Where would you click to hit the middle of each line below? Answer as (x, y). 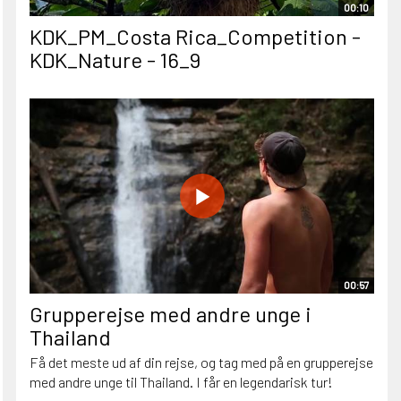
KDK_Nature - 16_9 (115, 59)
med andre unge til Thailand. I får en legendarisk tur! (181, 382)
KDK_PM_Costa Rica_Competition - (195, 36)
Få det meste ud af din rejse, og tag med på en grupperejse (201, 363)
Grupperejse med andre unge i (171, 314)
